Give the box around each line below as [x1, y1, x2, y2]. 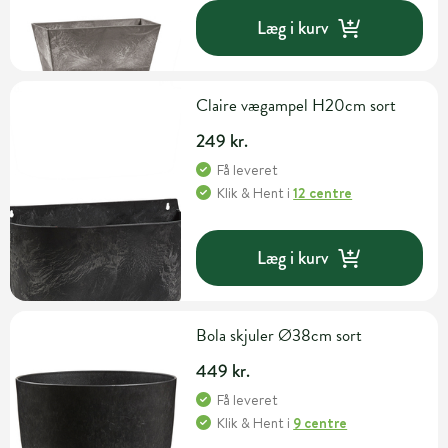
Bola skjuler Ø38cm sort [196, 323, 363, 349]
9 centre [293, 413, 348, 434]
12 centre [293, 183, 353, 204]
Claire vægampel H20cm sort [196, 93, 397, 119]
